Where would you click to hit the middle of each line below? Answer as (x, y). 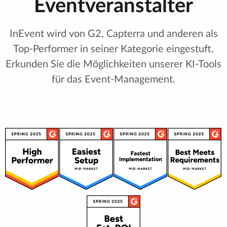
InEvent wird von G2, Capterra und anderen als (113, 34)
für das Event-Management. (113, 80)
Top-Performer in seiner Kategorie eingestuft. (113, 49)
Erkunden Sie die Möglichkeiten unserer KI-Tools (113, 65)
